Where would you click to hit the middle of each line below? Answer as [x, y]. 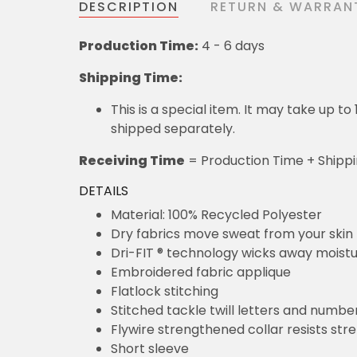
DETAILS [104, 191]
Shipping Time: [131, 78]
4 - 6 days [231, 46]
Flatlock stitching [165, 292]
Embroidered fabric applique [201, 273]
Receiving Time [132, 161]
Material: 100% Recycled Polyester [216, 215]
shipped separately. [173, 129]
